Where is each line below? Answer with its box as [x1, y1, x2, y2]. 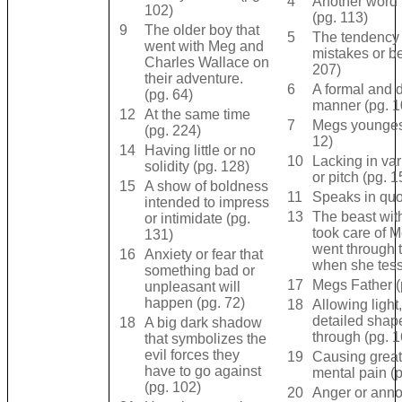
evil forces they [144, 347, 240, 363]
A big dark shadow [144, 315, 262, 331]
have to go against [144, 363, 261, 380]
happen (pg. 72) [144, 295, 245, 311]
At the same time [144, 107, 250, 123]
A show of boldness [144, 179, 268, 195]
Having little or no [144, 143, 256, 159]
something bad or [144, 263, 255, 279]
